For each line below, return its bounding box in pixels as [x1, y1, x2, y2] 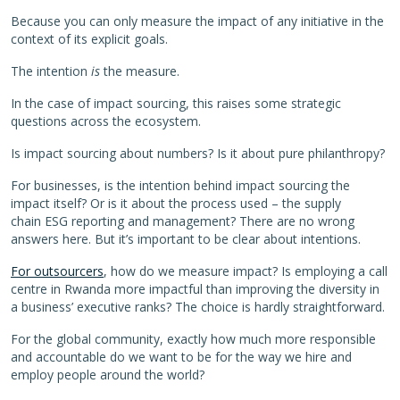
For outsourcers [11, 262, 104, 279]
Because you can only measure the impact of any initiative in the [11, 12, 384, 29]
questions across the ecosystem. [11, 112, 201, 129]
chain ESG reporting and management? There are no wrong [11, 212, 354, 229]
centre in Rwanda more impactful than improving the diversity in [11, 279, 379, 297]
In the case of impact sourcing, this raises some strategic [11, 94, 341, 112]
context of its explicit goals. [11, 29, 168, 47]
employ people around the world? [11, 365, 204, 383]
